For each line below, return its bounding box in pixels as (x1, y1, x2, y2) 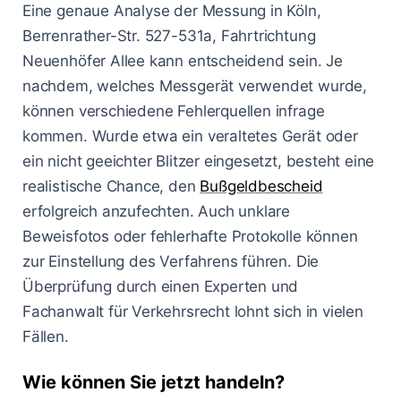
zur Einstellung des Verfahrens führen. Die (22, 252, 320, 271)
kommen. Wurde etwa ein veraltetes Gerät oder (22, 127, 358, 146)
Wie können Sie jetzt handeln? (22, 371, 285, 393)
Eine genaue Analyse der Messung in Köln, (22, 2, 321, 21)
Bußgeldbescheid (200, 177, 323, 196)
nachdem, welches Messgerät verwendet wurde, (22, 77, 367, 96)
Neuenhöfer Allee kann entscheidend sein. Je (22, 52, 343, 71)
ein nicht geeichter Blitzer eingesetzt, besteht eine (22, 152, 375, 171)
